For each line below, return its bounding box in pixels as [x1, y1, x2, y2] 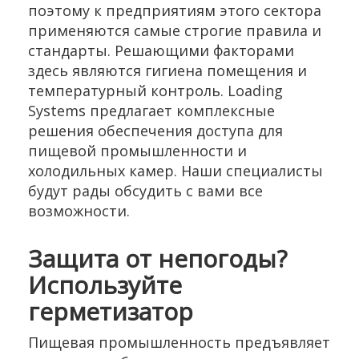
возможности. [28, 201, 130, 220]
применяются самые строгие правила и [28, 21, 321, 40]
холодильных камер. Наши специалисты [28, 161, 323, 180]
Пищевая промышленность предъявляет [28, 333, 330, 352]
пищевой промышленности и [28, 141, 247, 160]
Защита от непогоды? [28, 242, 287, 275]
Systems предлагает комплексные [28, 101, 275, 120]
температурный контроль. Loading [28, 81, 283, 100]
